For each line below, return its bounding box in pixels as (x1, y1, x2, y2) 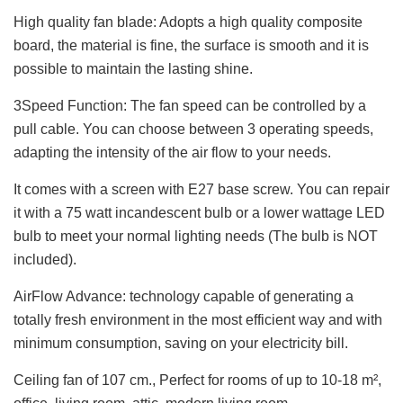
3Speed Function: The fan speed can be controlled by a (13, 98, 366, 113)
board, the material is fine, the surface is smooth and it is (13, 38, 369, 53)
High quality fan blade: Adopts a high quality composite (13, 14, 363, 30)
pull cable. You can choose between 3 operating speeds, (13, 121, 373, 137)
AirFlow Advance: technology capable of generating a (13, 289, 354, 304)
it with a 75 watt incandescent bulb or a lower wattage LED (13, 205, 385, 220)
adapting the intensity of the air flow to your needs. (13, 145, 331, 160)
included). (13, 252, 76, 267)
